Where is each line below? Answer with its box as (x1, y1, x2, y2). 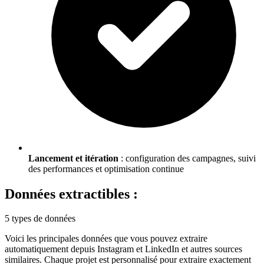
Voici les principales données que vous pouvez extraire (5, 233, 207, 244)
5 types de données (5, 213, 75, 224)
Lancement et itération (28, 153, 118, 163)
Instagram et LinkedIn (97, 244, 179, 255)
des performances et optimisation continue (28, 163, 184, 174)
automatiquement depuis (5, 244, 97, 255)
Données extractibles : (5, 186, 138, 202)
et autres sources (179, 244, 242, 255)
